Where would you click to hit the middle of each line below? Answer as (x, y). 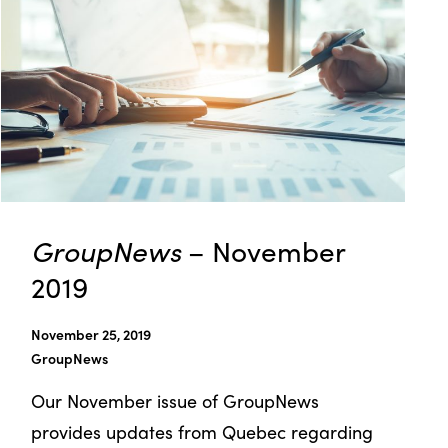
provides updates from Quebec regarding (202, 431)
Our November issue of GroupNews (175, 400)
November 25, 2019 (91, 333)
